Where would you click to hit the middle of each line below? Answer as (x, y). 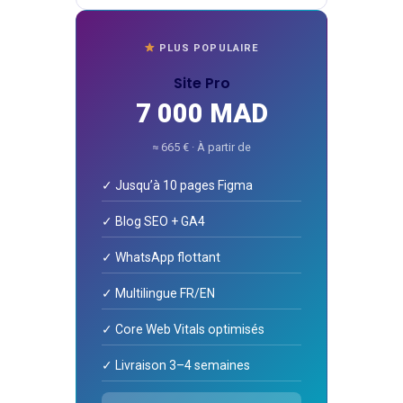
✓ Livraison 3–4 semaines (176, 366)
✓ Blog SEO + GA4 (153, 222)
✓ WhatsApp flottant (161, 258)
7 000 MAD (201, 114)
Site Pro (201, 84)
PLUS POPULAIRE (207, 49)
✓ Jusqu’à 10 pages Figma (177, 186)
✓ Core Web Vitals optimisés (183, 330)
